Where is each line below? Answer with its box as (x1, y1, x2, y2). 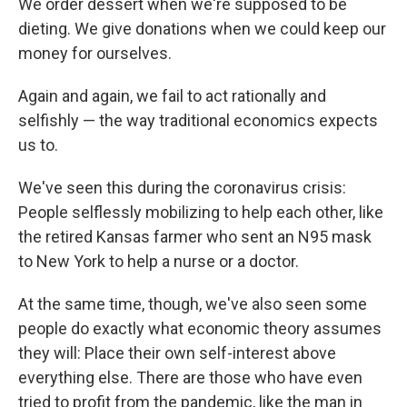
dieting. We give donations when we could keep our (18, 19, 386, 39)
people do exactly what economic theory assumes (18, 319, 382, 339)
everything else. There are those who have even (18, 368, 362, 388)
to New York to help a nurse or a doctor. (18, 252, 299, 272)
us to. (18, 135, 58, 155)
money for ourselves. (18, 44, 172, 64)
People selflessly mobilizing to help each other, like (18, 203, 383, 223)
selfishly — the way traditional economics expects (18, 111, 378, 131)
